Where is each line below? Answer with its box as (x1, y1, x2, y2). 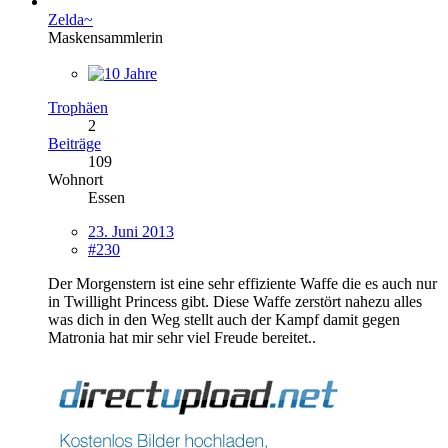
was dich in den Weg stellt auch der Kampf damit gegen (48, 310, 400, 328)
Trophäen (48, 98, 108, 116)
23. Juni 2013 (88, 222, 174, 240)
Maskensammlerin (48, 28, 163, 46)
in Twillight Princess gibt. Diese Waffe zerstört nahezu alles (48, 292, 422, 310)
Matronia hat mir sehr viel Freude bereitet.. (48, 328, 316, 346)
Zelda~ (48, 10, 93, 28)
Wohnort (48, 170, 103, 188)
